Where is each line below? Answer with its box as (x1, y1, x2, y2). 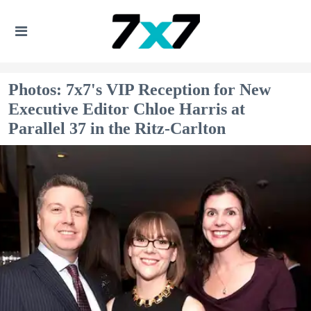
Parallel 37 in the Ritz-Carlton (8, 119, 226, 137)
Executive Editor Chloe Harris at (8, 100, 245, 118)
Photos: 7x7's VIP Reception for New (8, 81, 271, 99)
